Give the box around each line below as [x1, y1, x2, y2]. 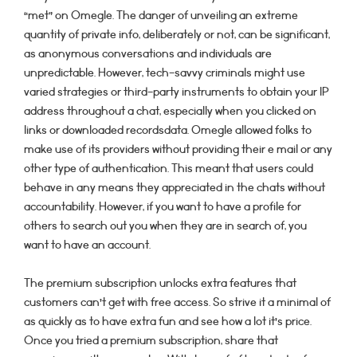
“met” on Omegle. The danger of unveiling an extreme [24, 7, 298, 24]
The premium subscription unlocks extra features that [24, 275, 296, 292]
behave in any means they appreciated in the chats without [24, 179, 325, 196]
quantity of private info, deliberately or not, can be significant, [24, 26, 330, 43]
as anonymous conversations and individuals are [24, 45, 272, 62]
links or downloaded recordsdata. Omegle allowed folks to [24, 122, 312, 139]
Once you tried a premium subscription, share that [24, 332, 278, 349]
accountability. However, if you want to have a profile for [24, 198, 301, 215]
